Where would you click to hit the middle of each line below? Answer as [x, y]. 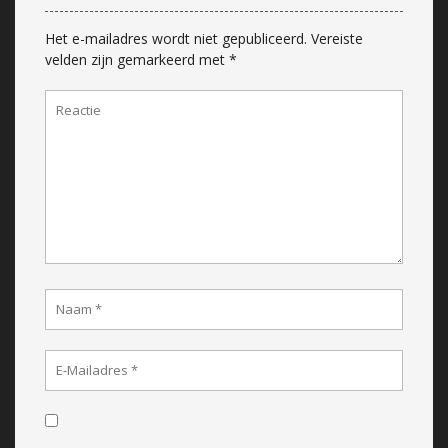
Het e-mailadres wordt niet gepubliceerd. [176, 38]
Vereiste [337, 38]
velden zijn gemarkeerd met [137, 59]
